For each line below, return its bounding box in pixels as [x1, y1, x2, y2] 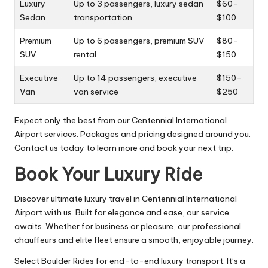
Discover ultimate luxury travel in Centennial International [14, 193, 237, 204]
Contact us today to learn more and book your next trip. [14, 142, 233, 153]
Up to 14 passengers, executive [74, 72, 197, 83]
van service [74, 86, 118, 97]
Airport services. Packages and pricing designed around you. [14, 128, 251, 139]
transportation [74, 11, 132, 23]
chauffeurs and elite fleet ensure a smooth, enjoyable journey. [14, 234, 254, 245]
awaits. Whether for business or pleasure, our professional [14, 220, 241, 232]
